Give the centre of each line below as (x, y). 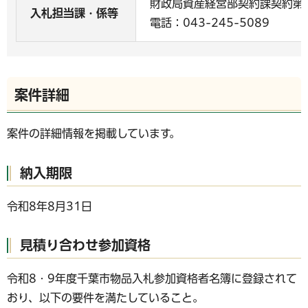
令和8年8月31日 (49, 206)
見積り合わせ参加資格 (85, 245)
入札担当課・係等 (74, 13)
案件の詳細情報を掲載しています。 (93, 133)
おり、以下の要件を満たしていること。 (105, 298)
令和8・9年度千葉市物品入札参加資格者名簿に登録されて (152, 279)
